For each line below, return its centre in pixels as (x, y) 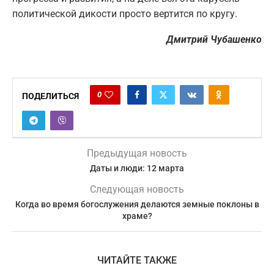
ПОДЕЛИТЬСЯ (50, 96)
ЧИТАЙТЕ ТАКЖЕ (137, 261)
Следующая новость (137, 190)
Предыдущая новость (137, 154)
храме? (137, 216)
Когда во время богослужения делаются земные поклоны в (137, 205)
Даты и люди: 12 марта (137, 168)
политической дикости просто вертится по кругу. (125, 14)
